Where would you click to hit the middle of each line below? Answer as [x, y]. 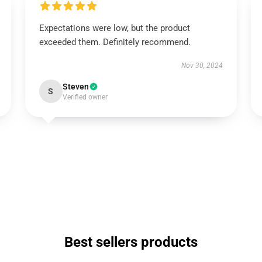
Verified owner [85, 97]
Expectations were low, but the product [114, 28]
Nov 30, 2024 [202, 65]
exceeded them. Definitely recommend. [115, 42]
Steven [75, 87]
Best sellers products [131, 242]
